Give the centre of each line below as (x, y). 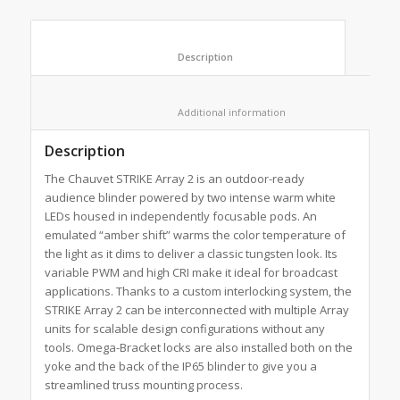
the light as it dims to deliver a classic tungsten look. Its (191, 253)
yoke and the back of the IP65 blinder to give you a (180, 366)
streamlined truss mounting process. (143, 384)
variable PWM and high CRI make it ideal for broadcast (191, 272)
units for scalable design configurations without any (184, 328)
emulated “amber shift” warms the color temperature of (195, 234)
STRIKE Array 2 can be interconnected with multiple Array (196, 309)
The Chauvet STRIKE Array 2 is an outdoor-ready (174, 178)
